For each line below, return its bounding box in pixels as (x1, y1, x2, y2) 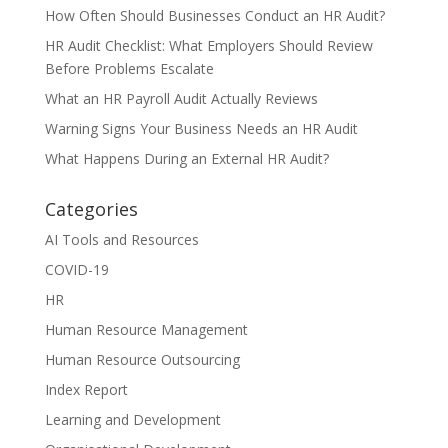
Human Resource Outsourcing (44, 350, 240, 370)
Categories (44, 197, 138, 222)
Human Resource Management (44, 320, 248, 340)
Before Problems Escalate (44, 59, 214, 79)
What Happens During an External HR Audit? (44, 149, 329, 169)
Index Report (44, 380, 128, 400)
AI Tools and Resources (44, 230, 199, 250)
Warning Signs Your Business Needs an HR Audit (44, 119, 358, 139)
